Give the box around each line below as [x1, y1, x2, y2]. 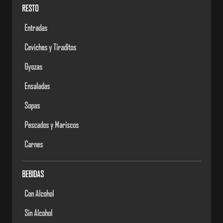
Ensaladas [24, 80, 50, 92]
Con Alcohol [24, 188, 54, 199]
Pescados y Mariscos [24, 119, 79, 130]
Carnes [24, 138, 43, 150]
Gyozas [24, 61, 43, 72]
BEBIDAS [22, 168, 44, 180]
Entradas [24, 22, 48, 33]
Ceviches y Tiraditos [24, 41, 77, 53]
